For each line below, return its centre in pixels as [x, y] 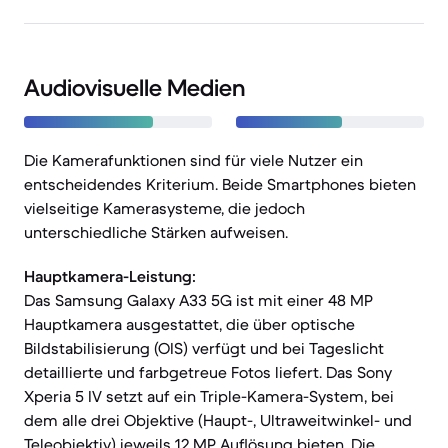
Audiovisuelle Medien [134, 88]
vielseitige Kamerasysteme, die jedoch [164, 208]
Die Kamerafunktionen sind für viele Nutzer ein [193, 160]
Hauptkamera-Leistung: [110, 276]
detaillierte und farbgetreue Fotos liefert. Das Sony [208, 372]
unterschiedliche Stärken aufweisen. [156, 232]
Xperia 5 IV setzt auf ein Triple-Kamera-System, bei [209, 396]
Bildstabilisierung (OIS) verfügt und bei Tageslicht [204, 348]
